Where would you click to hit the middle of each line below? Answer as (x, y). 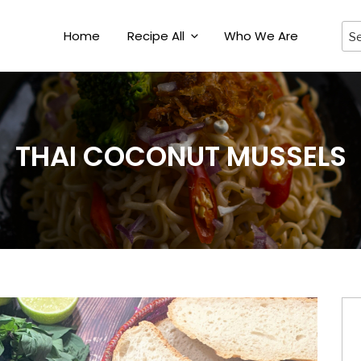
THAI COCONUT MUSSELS (180, 156)
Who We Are (261, 36)
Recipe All (156, 36)
